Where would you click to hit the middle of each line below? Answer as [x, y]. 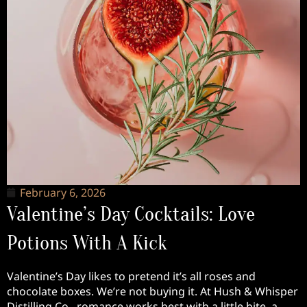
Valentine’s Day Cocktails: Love [131, 214]
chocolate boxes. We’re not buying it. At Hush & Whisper [152, 291]
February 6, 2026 [63, 193]
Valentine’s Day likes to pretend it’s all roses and [131, 276]
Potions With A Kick [87, 243]
